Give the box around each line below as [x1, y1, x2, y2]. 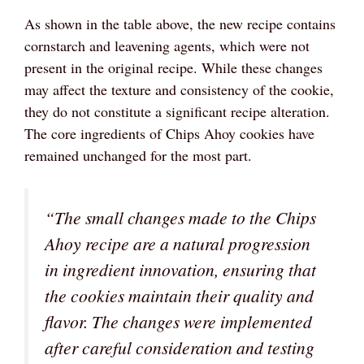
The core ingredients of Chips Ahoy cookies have [24, 123, 314, 143]
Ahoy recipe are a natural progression [45, 231, 310, 255]
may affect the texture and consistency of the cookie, [24, 79, 334, 99]
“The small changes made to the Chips [45, 205, 316, 229]
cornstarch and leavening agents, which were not [24, 35, 310, 55]
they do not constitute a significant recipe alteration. [24, 101, 330, 121]
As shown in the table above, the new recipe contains [24, 13, 336, 33]
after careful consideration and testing [45, 335, 314, 359]
